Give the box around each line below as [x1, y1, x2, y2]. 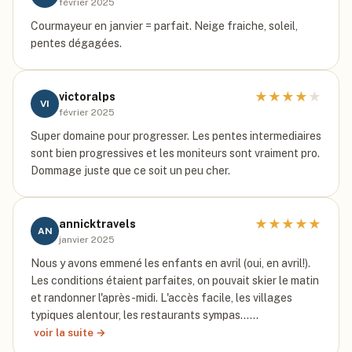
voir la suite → [34, 326, 106, 339]
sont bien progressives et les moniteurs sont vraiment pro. [31, 147, 320, 159]
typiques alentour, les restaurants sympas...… [31, 309, 258, 321]
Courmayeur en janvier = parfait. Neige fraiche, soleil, [31, 20, 298, 32]
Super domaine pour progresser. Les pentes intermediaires [31, 130, 321, 142]
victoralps [59, 90, 115, 103]
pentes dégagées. [31, 37, 122, 49]
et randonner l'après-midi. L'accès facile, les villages [31, 291, 292, 304]
